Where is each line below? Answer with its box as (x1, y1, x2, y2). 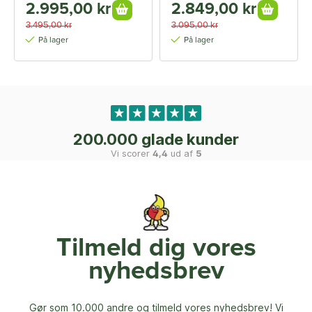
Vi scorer (110, 148, 153, 159)
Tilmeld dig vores (56, 235, 256, 262)
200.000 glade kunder (73, 130, 239, 149)
